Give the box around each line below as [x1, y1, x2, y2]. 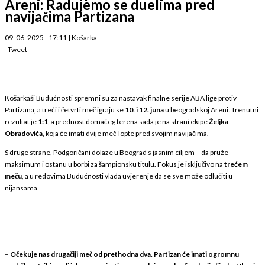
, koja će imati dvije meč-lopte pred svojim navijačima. [43, 128, 209, 138]
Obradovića [5, 128, 43, 138]
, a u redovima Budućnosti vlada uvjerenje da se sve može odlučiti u [22, 171, 232, 180]
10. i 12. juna [125, 105, 164, 114]
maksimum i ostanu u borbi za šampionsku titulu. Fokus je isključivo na [5, 159, 224, 169]
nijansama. [5, 183, 39, 192]
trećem [224, 159, 248, 169]
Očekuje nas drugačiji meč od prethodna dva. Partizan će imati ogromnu [10, 249, 239, 258]
